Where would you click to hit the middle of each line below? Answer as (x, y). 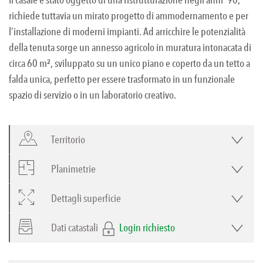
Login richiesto (147, 228)
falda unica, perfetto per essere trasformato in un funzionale (122, 79)
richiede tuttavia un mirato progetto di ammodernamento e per (129, 16)
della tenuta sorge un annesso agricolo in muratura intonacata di (130, 48)
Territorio (68, 140)
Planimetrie (73, 169)
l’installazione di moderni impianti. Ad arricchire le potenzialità (127, 32)
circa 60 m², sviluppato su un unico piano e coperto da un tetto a (129, 63)
